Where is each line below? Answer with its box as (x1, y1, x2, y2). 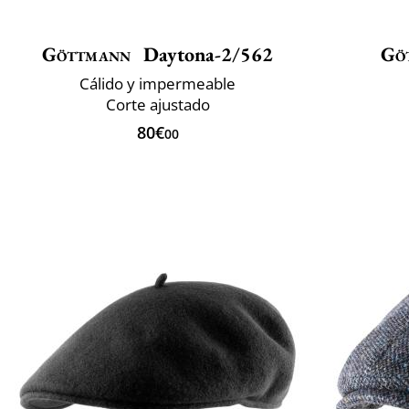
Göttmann (41, 40, 131, 68)
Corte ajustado (105, 93, 210, 115)
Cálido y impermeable (79, 72, 236, 94)
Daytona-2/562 (139, 40, 274, 68)
